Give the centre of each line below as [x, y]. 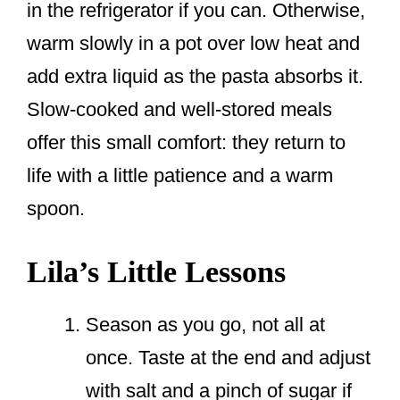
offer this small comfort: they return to [186, 143]
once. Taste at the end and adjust [228, 358]
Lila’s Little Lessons [156, 272]
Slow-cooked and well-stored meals [179, 110]
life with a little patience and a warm [180, 176]
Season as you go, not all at [205, 325]
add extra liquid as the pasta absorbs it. [195, 77]
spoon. [56, 209]
